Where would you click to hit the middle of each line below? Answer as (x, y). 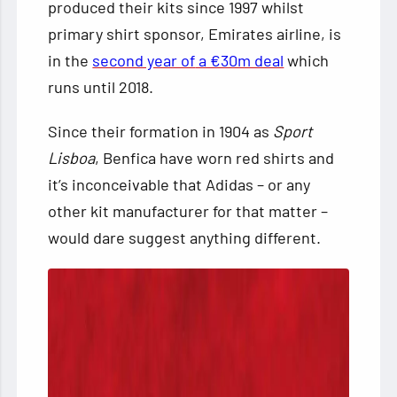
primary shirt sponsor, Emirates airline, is (195, 34)
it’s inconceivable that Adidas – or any (179, 185)
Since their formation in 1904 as (161, 132)
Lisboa (72, 158)
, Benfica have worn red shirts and (215, 158)
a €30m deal (240, 61)
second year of (144, 61)
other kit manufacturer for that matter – (188, 211)
